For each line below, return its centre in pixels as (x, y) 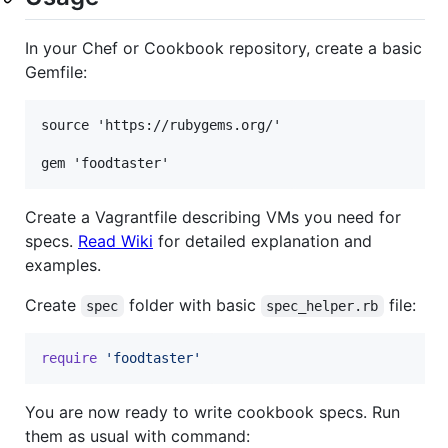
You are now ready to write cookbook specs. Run (212, 411)
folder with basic (192, 304)
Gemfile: (56, 71)
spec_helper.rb (322, 305)
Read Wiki (115, 240)
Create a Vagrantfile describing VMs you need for (213, 216)
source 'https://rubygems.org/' (161, 124)
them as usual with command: (137, 435)
